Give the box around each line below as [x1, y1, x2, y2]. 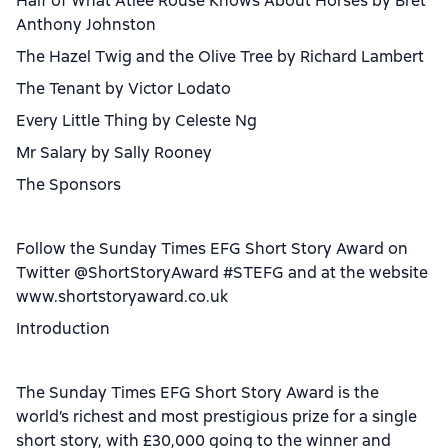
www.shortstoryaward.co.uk [16, 286, 228, 307]
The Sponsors [16, 174, 121, 195]
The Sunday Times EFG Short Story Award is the [16, 382, 379, 403]
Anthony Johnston [16, 14, 156, 35]
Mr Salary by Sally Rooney [16, 142, 212, 163]
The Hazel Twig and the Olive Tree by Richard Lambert [16, 46, 424, 67]
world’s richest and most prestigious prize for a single [16, 406, 417, 427]
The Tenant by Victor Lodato [16, 78, 231, 99]
